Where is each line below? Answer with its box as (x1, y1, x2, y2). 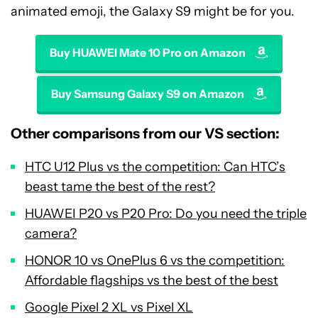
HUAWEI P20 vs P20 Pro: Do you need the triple (25, 205, 307, 221)
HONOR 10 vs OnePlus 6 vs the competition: (25, 252, 285, 268)
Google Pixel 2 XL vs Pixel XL (25, 299, 193, 315)
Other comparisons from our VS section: (11, 124, 283, 142)
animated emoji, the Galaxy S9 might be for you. (11, 3, 295, 19)
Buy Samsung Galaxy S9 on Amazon (51, 86, 244, 101)
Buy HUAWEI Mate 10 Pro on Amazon (50, 45, 246, 60)
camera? (25, 225, 77, 241)
